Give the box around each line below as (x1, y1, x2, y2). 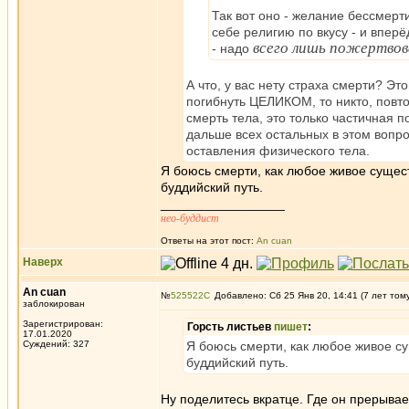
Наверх (23, 256, 63, 268)
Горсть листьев (187, 320, 274, 333)
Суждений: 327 (23, 339, 89, 349)
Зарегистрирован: (23, 319, 103, 329)
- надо (212, 41, 253, 56)
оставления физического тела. (186, 143, 370, 158)
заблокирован (23, 299, 85, 309)
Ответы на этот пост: (161, 236, 257, 246)
